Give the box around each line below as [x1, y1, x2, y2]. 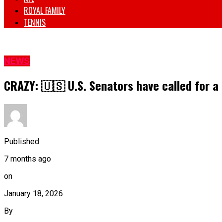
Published [4, 136, 39, 146]
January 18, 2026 [4, 188, 63, 198]
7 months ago [4, 154, 51, 164]
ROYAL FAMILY [24, 4, 65, 17]
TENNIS [24, 16, 46, 29]
